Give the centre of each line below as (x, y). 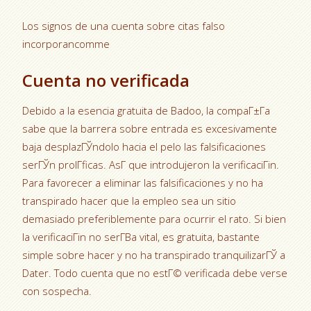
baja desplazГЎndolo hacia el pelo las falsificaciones (144, 146)
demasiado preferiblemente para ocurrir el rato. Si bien (154, 219)
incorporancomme (66, 44)
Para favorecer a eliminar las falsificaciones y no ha (143, 183)
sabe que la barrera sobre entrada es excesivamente (150, 128)
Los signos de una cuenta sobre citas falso (124, 26)
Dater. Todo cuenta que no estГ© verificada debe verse (155, 273)
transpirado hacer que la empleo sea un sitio (129, 201)
